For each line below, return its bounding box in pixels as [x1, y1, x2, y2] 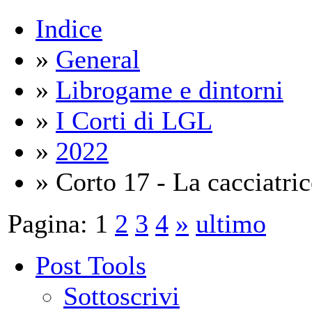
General [56, 44, 140, 74]
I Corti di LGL [56, 105, 212, 135]
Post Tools [36, 250, 146, 280]
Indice [36, 13, 102, 43]
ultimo [196, 208, 266, 238]
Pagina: [8, 208, 88, 238]
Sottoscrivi [63, 281, 180, 311]
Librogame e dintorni [56, 75, 283, 104]
